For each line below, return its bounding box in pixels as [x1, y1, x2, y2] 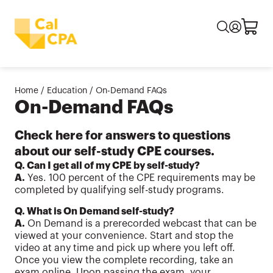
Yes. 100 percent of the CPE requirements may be [25, 173, 255, 183]
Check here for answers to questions [15, 129, 230, 143]
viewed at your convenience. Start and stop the [15, 231, 233, 241]
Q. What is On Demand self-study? [15, 207, 174, 217]
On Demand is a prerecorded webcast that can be [25, 219, 257, 229]
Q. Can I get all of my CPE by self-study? [15, 161, 200, 171]
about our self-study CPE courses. [15, 145, 214, 158]
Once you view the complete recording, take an [15, 255, 233, 266]
